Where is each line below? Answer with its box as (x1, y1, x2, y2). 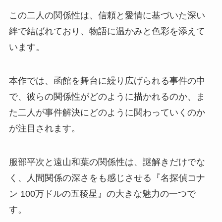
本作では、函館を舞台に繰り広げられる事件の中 (8, 76, 205, 86)
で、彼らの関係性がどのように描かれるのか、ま (8, 92, 205, 102)
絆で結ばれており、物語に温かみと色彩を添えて (8, 26, 205, 37)
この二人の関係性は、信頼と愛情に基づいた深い (8, 10, 205, 21)
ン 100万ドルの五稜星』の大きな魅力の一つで (8, 188, 196, 199)
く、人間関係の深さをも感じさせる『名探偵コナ (8, 172, 205, 183)
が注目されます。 (8, 123, 80, 134)
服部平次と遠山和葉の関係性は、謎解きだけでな (8, 157, 205, 167)
